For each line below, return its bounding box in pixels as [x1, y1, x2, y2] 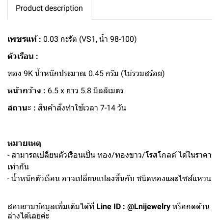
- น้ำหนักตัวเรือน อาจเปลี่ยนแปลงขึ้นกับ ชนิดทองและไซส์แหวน [7, 174, 211, 183]
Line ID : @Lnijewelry [96, 202, 170, 211]
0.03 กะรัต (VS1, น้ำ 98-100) [41, 34, 137, 44]
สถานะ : [7, 103, 36, 112]
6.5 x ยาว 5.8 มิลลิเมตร [46, 86, 124, 95]
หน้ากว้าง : [7, 86, 46, 95]
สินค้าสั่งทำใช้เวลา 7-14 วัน [36, 103, 126, 112]
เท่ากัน [7, 162, 29, 171]
